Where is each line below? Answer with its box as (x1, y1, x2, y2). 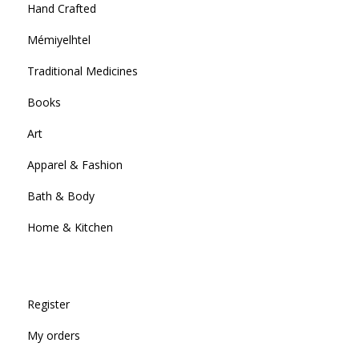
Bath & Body (26, 188, 95, 204)
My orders (26, 327, 80, 343)
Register (26, 296, 70, 312)
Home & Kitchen (26, 219, 113, 235)
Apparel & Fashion (26, 156, 123, 172)
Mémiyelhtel (26, 31, 91, 47)
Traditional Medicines (26, 63, 138, 79)
